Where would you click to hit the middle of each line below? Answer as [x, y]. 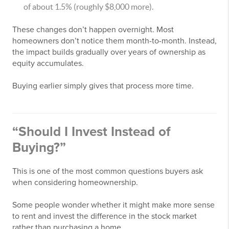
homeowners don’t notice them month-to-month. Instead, [114, 41]
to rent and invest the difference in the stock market [105, 216]
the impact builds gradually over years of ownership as [109, 52]
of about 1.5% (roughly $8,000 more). [88, 7]
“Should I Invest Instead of [91, 132]
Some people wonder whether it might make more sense [113, 205]
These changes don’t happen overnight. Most [93, 30]
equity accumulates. [48, 63]
